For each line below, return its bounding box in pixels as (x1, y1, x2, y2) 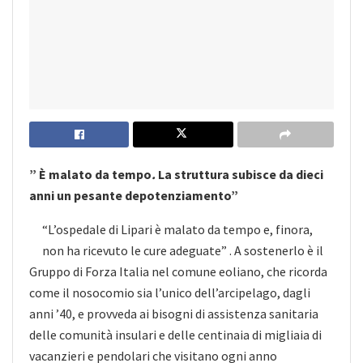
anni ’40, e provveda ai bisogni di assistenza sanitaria (29, 305, 318, 322)
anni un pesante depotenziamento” (29, 186, 238, 203)
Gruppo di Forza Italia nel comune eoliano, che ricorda (29, 263, 327, 280)
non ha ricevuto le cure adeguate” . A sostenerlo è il (42, 241, 323, 258)
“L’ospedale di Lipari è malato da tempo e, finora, (42, 220, 313, 237)
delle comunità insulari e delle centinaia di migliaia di (29, 326, 322, 343)
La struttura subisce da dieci (158, 165, 323, 182)
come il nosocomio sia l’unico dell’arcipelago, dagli (29, 284, 310, 301)
